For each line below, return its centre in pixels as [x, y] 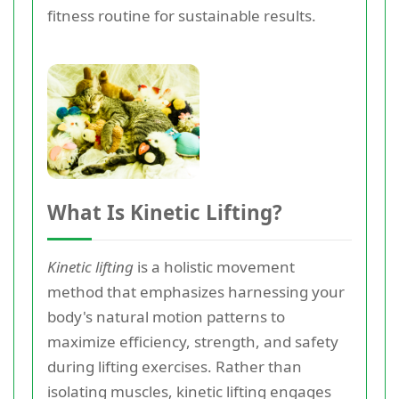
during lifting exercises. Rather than [175, 366]
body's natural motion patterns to [166, 316]
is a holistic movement [214, 266]
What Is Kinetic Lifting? [165, 212]
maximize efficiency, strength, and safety [193, 341]
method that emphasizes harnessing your [196, 291]
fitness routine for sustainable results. [182, 16]
